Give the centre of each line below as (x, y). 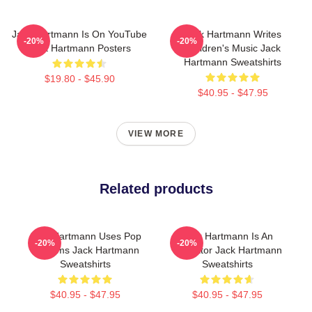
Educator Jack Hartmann (227, 250)
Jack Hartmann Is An (227, 236)
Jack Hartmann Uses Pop (85, 236)
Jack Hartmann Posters (79, 48)
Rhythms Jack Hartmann (85, 250)
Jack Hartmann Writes (233, 34)
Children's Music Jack (233, 48)
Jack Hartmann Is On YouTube (79, 34)
